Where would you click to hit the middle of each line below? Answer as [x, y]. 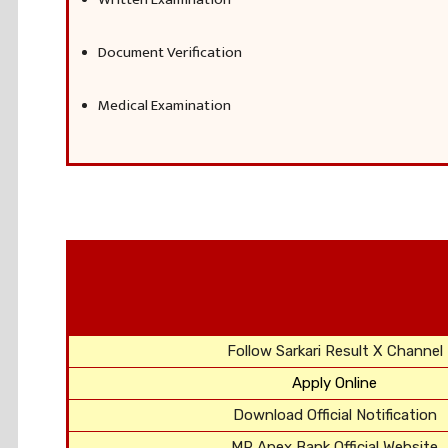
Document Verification [170, 52]
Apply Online [334, 383]
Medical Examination [164, 105]
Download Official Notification [334, 415]
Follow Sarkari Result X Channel [334, 351]
